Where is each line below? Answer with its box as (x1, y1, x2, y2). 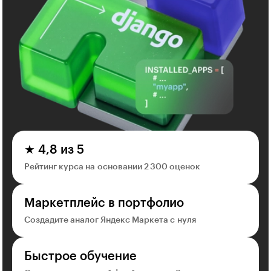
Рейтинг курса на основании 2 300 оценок (24, 162, 200, 171)
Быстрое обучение (24, 250, 137, 263)
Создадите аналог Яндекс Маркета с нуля (24, 215, 196, 224)
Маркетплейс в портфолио (24, 197, 184, 209)
